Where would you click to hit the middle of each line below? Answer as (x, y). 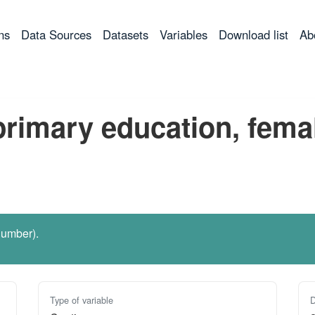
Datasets (126, 35)
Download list (253, 35)
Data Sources (56, 35)
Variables (184, 35)
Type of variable (82, 300)
